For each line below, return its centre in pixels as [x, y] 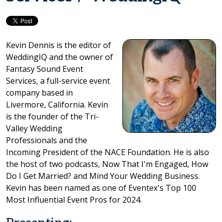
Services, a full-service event [58, 81]
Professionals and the [47, 140]
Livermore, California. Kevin [57, 104]
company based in [39, 92]
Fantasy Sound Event [45, 69]
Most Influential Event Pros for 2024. [74, 199]
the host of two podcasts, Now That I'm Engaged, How [107, 164]
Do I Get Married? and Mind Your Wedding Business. [103, 176]
